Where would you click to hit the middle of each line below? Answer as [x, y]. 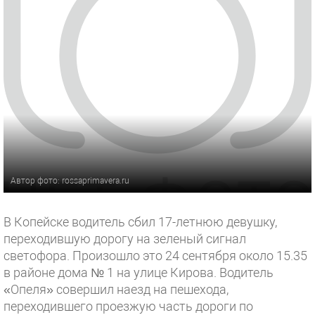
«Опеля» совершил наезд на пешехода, [116, 289]
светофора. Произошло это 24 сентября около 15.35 [155, 256]
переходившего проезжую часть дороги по [128, 306]
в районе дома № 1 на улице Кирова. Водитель [139, 272]
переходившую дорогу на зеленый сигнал [125, 239]
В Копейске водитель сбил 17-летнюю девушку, [140, 222]
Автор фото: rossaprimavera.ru [70, 181]
